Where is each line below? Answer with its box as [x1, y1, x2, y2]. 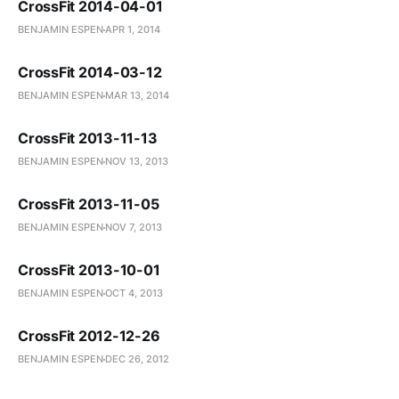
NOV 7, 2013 [105, 221, 162, 233]
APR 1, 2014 [105, 23, 160, 36]
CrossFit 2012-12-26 [18, 327, 160, 345]
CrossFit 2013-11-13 [18, 129, 158, 147]
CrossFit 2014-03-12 [18, 63, 162, 81]
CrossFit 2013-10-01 [18, 261, 160, 279]
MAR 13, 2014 [105, 89, 169, 102]
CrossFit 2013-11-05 [18, 195, 159, 213]
